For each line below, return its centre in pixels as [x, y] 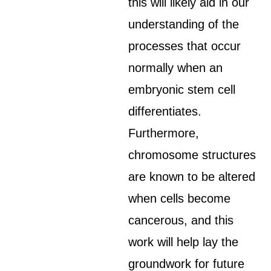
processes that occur [185, 46]
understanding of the [184, 24]
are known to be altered [192, 177]
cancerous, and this [181, 220]
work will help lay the [184, 242]
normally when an [176, 68]
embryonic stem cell [182, 90]
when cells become [180, 198]
